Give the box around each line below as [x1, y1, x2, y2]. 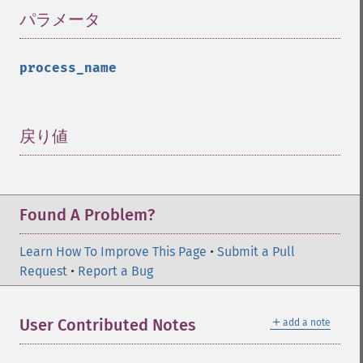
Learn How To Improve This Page [19, 244, 207, 259]
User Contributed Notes [19, 315, 196, 335]
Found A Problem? [19, 205, 155, 224]
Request [19, 263, 67, 279]
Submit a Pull [217, 244, 295, 259]
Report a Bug [78, 263, 153, 279]
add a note [283, 317, 331, 328]
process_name [19, 60, 117, 75]
